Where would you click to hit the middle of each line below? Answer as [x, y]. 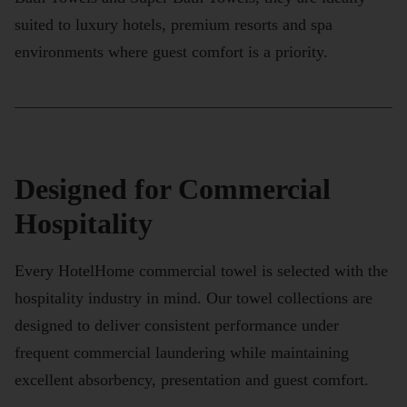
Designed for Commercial [173, 189]
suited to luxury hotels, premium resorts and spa [174, 25]
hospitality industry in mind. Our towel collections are [194, 298]
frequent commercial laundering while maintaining [182, 353]
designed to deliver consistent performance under [177, 326]
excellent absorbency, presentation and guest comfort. [192, 380]
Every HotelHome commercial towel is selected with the [201, 271]
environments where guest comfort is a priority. [171, 52]
